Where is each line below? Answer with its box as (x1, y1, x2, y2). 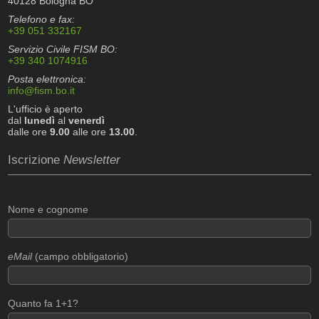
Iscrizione (8, 152, 64, 167)
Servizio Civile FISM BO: (8, 43, 118, 56)
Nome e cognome (8, 203, 89, 215)
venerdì (68, 115, 105, 127)
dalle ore (8, 126, 51, 138)
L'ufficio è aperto (8, 103, 83, 115)
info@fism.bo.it (8, 85, 75, 97)
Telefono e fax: (8, 14, 75, 26)
